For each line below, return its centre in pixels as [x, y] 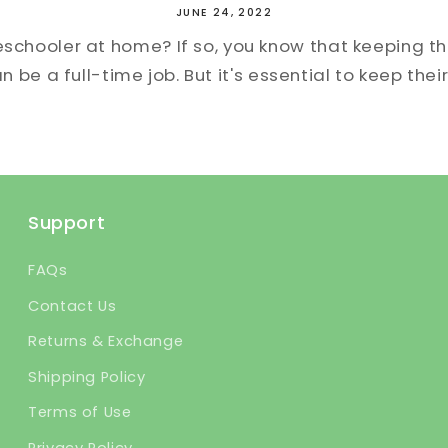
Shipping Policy [87, 376]
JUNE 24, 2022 [224, 13]
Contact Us [72, 305]
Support [67, 223]
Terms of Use [80, 412]
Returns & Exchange [106, 341]
